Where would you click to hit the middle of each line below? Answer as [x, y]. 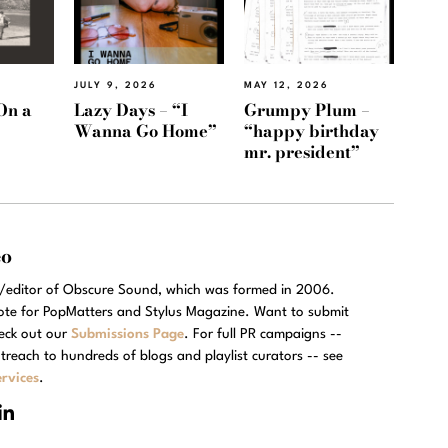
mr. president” [302, 151]
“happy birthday [311, 130]
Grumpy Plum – [307, 109]
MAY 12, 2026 [286, 86]
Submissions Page [127, 333]
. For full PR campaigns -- [263, 333]
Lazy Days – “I [131, 109]
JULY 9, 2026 [115, 86]
